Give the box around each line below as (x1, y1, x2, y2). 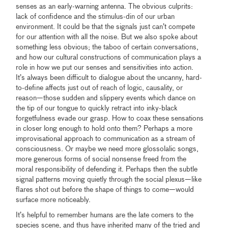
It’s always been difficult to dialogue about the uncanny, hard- (16, 74, 203, 81)
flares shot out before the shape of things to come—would (16, 186, 194, 193)
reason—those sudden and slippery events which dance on (16, 94, 196, 102)
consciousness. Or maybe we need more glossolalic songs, (16, 145, 199, 153)
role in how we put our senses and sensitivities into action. (16, 64, 194, 71)
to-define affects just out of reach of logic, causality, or (16, 84, 183, 92)
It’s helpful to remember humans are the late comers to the (16, 211, 194, 219)
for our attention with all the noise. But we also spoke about (16, 33, 198, 41)
